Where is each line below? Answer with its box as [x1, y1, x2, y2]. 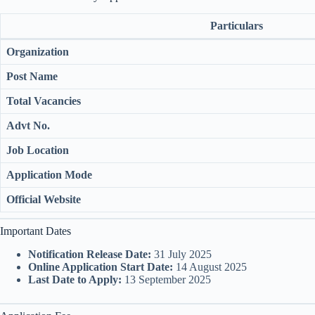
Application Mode [6, 169, 92, 181]
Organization [6, 46, 69, 58]
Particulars [210, 20, 263, 32]
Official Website [6, 193, 81, 206]
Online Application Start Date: [28, 260, 173, 273]
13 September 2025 [122, 273, 211, 285]
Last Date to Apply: [28, 273, 122, 285]
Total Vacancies [6, 95, 81, 108]
